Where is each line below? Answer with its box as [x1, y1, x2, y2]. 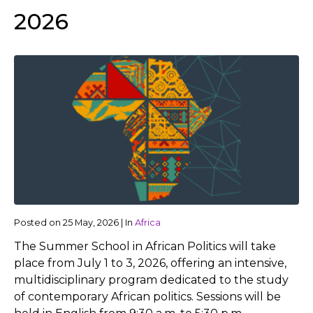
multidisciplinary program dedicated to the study [14, 272, 289, 286]
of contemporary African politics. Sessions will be [14, 289, 281, 303]
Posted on [14, 217, 63, 228]
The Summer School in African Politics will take [14, 239, 276, 253]
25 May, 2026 [63, 217, 119, 228]
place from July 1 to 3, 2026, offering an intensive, [14, 256, 286, 270]
